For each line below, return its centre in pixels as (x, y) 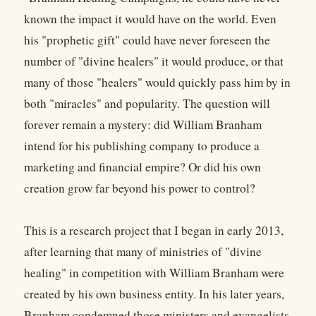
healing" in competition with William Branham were (154, 273)
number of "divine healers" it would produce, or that (154, 61)
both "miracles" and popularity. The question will (147, 104)
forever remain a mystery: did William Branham (143, 125)
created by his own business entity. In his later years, (154, 294)
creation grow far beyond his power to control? (140, 188)
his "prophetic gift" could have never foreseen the (147, 40)
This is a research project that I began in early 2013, (154, 231)
